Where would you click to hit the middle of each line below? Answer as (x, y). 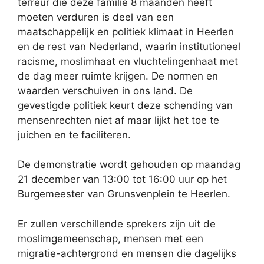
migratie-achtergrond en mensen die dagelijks (127, 253)
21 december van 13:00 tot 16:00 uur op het (122, 179)
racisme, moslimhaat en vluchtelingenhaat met (128, 61)
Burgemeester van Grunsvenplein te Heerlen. (124, 194)
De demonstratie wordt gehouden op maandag (129, 165)
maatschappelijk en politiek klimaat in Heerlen (126, 32)
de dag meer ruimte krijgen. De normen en (118, 76)
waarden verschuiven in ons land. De (105, 90)
